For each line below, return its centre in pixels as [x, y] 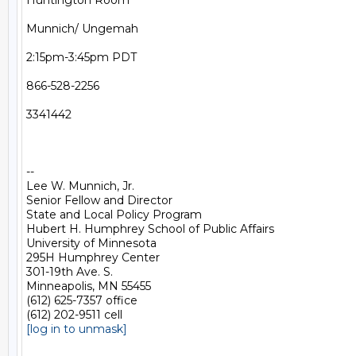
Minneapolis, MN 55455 [89, 286]
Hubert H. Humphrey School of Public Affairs [150, 229]
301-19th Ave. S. [70, 272]
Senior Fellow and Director [99, 200]
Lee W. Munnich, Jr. [80, 186]
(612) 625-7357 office [82, 300]
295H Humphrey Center [93, 257]
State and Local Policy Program [114, 215]
